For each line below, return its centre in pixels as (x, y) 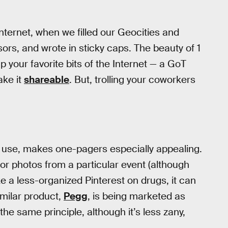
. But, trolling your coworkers (132, 79)
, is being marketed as (136, 196)
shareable (47, 79)
